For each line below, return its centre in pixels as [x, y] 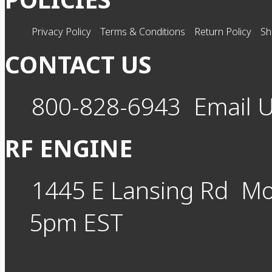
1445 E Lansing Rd [130, 190]
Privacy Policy [61, 32]
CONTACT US [78, 64]
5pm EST [76, 222]
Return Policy [223, 32]
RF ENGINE [69, 148]
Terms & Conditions [143, 32]
